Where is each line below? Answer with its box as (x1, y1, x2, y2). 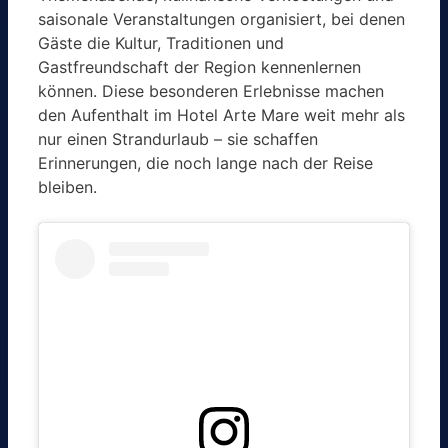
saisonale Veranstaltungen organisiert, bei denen (38, 8, 405, 29)
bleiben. (38, 176, 97, 197)
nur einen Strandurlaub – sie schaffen (38, 128, 318, 149)
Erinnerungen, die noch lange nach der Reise (38, 152, 373, 173)
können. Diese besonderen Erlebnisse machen (38, 80, 384, 101)
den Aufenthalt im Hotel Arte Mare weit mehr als (38, 104, 405, 125)
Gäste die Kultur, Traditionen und (38, 32, 284, 53)
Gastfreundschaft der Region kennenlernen (38, 56, 361, 77)
